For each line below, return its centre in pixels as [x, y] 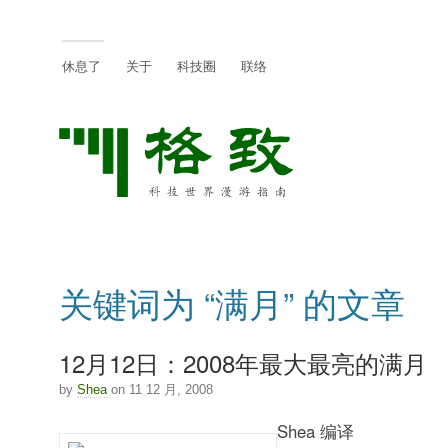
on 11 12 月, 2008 [159, 389]
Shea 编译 [315, 431]
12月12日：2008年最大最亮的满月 [242, 362]
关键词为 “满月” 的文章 [231, 302]
